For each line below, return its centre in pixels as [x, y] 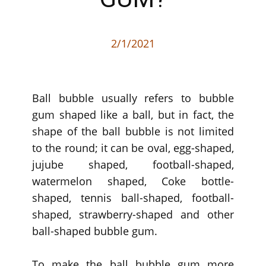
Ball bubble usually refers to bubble [133, 98]
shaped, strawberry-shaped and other [133, 214]
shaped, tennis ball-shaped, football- [133, 198]
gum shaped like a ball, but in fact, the [133, 115]
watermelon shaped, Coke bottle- [133, 181]
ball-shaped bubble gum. [95, 231]
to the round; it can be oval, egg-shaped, [133, 148]
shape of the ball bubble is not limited [133, 131]
